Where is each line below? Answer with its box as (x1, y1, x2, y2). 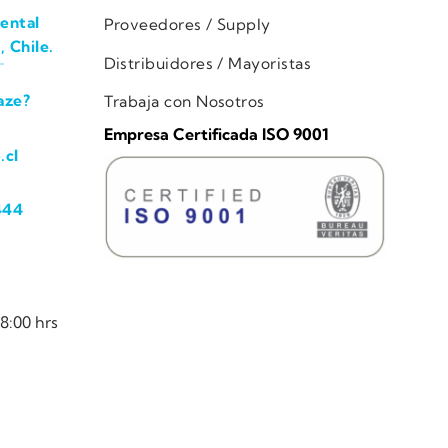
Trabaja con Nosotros (103, 92, 265, 112)
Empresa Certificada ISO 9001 (103, 124, 329, 145)
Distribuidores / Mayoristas (103, 53, 312, 73)
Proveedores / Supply (103, 14, 271, 34)
